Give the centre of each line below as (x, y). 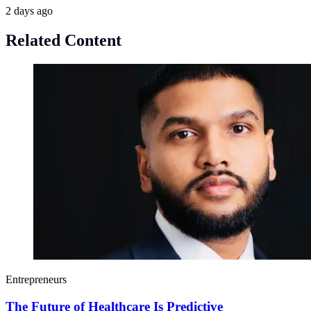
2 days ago (29, 11)
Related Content (64, 41)
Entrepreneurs (36, 280)
